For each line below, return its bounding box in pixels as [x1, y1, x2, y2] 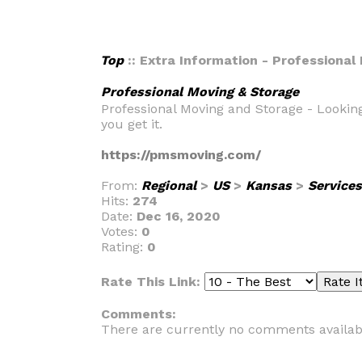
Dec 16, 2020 [137, 208, 221, 224]
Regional [141, 178, 196, 193]
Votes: [101, 224, 141, 239]
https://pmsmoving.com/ [101, 147, 261, 162]
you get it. [101, 116, 162, 132]
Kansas [246, 178, 292, 193]
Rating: [101, 239, 147, 255]
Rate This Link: [101, 274, 204, 289]
